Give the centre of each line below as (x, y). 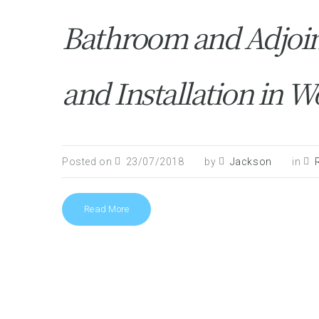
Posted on (88, 162)
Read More (107, 209)
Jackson (251, 162)
